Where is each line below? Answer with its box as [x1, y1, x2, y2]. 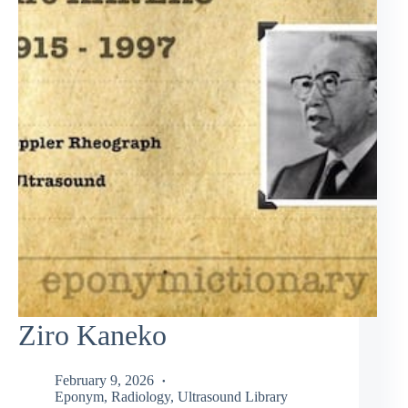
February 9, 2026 [55, 372, 154, 388]
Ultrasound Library [178, 388, 288, 404]
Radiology [111, 388, 170, 404]
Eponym [55, 388, 104, 404]
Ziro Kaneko [18, 319, 167, 352]
